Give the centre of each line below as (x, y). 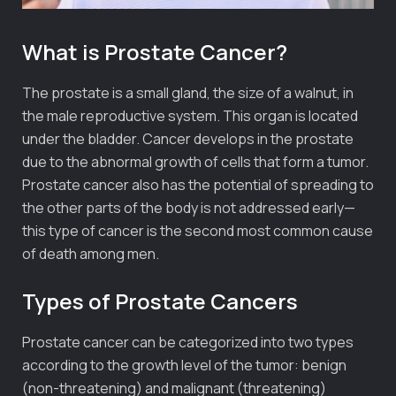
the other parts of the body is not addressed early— (189, 207)
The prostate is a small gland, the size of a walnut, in (188, 92)
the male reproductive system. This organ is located (190, 115)
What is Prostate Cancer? (155, 51)
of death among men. (91, 253)
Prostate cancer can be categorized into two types (188, 342)
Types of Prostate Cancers (160, 301)
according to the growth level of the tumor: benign (184, 365)
